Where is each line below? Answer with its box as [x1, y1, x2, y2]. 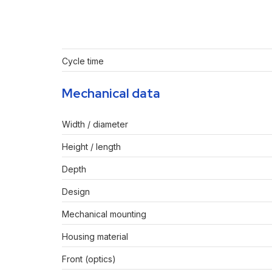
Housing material [62, 231, 128, 242]
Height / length [62, 141, 121, 152]
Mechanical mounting [62, 209, 146, 220]
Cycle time [62, 56, 104, 67]
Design [62, 186, 90, 197]
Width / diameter [62, 119, 128, 130]
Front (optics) [62, 254, 116, 265]
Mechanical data [62, 85, 160, 102]
